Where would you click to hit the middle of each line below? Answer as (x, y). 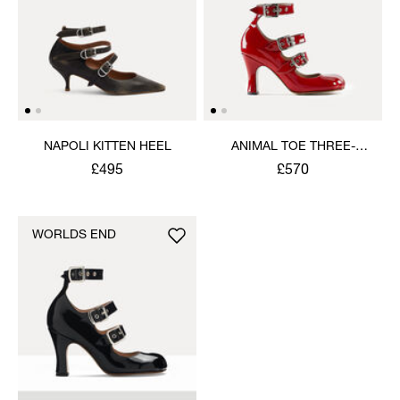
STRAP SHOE (293, 165)
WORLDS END (74, 235)
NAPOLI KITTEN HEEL (107, 147)
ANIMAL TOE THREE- (293, 147)
